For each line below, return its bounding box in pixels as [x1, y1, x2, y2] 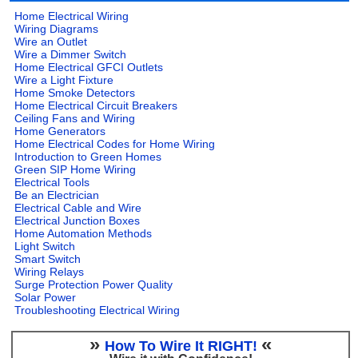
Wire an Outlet [14, 35, 88, 49]
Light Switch [14, 240, 76, 253]
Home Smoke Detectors [14, 86, 136, 100]
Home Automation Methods [14, 227, 153, 241]
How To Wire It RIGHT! [105, 338, 262, 355]
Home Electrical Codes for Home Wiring [14, 137, 216, 151]
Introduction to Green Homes [14, 150, 162, 164]
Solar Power [14, 291, 77, 304]
